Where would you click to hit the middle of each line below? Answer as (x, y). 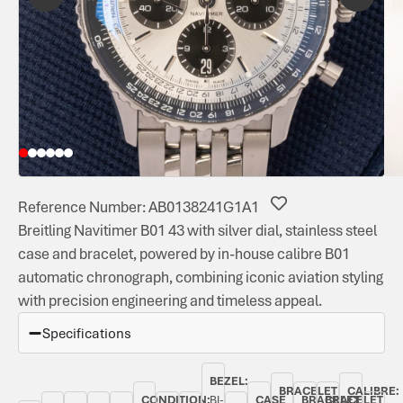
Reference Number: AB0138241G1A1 (139, 206)
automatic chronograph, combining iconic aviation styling (201, 277)
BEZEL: (229, 380)
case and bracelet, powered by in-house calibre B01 (184, 253)
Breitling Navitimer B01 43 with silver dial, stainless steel (197, 230)
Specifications (87, 333)
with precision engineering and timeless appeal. (170, 300)
